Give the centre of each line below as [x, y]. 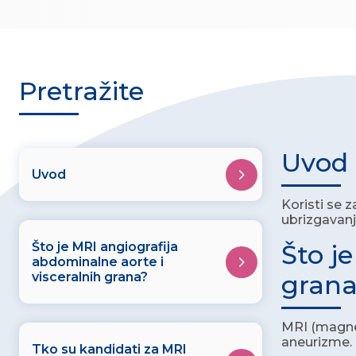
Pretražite [81, 91]
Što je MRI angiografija [105, 247]
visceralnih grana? [90, 277]
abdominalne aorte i [98, 262]
